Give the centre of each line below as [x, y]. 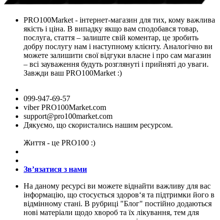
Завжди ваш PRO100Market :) [73, 73]
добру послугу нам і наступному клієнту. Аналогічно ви [118, 47]
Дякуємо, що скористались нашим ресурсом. [98, 125]
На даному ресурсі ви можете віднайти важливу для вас [117, 186]
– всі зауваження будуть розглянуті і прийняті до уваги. [116, 64]
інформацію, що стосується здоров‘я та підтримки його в [119, 195]
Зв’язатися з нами [55, 169]
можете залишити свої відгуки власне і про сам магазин [117, 55]
